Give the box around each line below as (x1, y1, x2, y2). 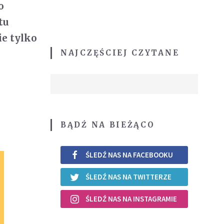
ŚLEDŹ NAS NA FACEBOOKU (85, 150, 173, 160)
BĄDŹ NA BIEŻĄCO (60, 119, 155, 129)
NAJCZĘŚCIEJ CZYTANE (60, 47, 179, 57)
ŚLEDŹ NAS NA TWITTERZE (85, 172, 171, 182)
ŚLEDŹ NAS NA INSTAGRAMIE (85, 194, 177, 204)
